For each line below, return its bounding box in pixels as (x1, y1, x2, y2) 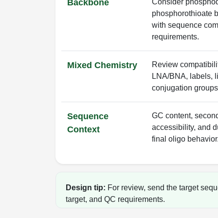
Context (67, 124, 100, 134)
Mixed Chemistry (67, 60, 137, 70)
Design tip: (66, 183, 106, 192)
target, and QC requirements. (66, 195, 165, 203)
